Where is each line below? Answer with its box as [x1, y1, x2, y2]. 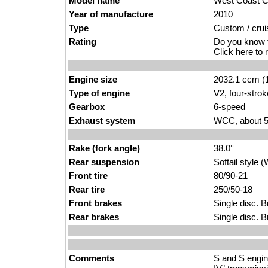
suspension [91, 157, 139, 167]
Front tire [69, 170, 108, 181]
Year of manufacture [69, 9, 153, 19]
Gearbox [69, 102, 105, 112]
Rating [69, 36, 96, 47]
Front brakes [69, 198, 122, 208]
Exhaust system [69, 115, 135, 126]
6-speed [214, 102, 245, 112]
